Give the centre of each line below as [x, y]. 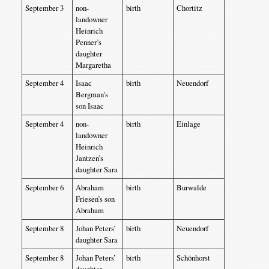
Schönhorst [193, 258]
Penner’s [88, 42]
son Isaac [89, 106]
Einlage [188, 124]
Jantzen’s [89, 158]
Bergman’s [92, 94]
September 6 [44, 187]
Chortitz [189, 8]
